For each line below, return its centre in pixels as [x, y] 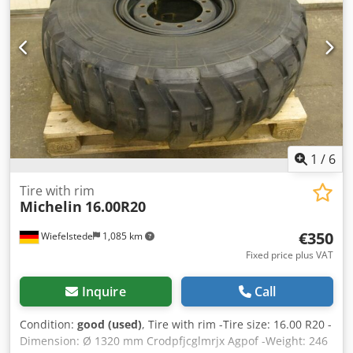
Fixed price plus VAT [290, 255]
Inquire [104, 291]
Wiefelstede [66, 236]
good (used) [110, 324]
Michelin [51, 206]
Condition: [48, 324]
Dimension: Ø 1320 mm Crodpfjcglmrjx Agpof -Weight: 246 [174, 340]
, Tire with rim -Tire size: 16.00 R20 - [237, 324]
